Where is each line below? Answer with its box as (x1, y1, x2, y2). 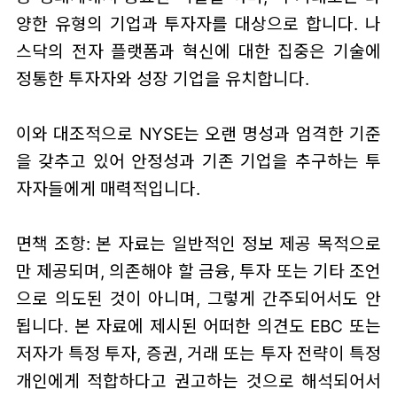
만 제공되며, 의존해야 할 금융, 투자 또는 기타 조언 (15, 261, 382, 283)
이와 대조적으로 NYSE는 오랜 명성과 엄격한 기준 (15, 123, 382, 145)
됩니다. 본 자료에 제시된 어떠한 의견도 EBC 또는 (15, 315, 382, 338)
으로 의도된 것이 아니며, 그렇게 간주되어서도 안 (15, 288, 382, 310)
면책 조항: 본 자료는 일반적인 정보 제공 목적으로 (15, 233, 382, 255)
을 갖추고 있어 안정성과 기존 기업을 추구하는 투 (15, 151, 382, 173)
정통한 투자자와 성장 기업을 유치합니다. (15, 68, 309, 90)
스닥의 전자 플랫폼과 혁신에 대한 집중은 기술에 (15, 41, 382, 63)
